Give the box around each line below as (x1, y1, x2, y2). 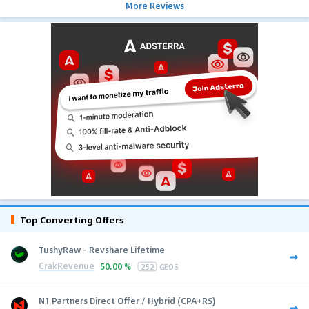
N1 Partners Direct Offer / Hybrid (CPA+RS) (39, 294, 215, 307)
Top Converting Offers (20, 212, 124, 227)
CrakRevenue (39, 259, 94, 272)
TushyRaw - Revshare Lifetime (39, 243, 165, 256)
